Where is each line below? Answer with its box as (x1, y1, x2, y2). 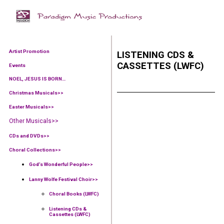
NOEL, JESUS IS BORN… (9, 76, 65, 82)
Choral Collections (9, 146, 55, 152)
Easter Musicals (9, 103, 48, 109)
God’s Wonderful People (29, 161, 87, 167)
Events (9, 62, 25, 68)
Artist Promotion (9, 48, 49, 54)
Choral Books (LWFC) (49, 191, 99, 197)
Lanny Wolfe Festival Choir (29, 176, 92, 182)
